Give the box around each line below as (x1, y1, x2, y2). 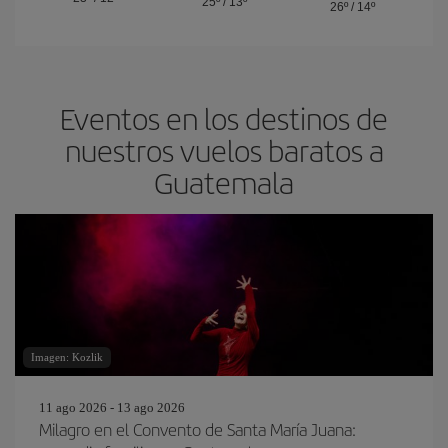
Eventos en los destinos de (60, 97, 388, 139)
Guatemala (154, 161, 294, 203)
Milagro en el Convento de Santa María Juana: (39, 417, 356, 441)
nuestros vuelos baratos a (64, 129, 384, 171)
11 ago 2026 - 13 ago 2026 (39, 400, 185, 415)
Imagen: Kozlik (31, 351, 103, 363)
